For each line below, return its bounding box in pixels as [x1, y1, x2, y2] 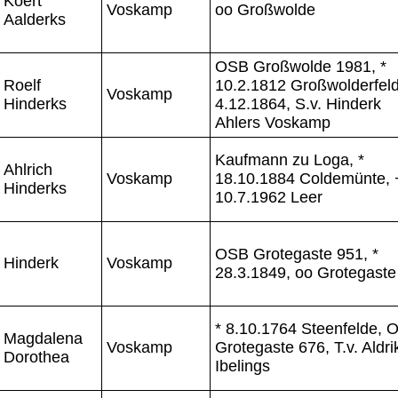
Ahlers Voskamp [215, 113, 330, 131]
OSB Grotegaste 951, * [215, 244, 378, 263]
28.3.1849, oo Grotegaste [215, 263, 396, 282]
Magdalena [4, 329, 83, 347]
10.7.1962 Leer [215, 187, 322, 206]
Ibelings [215, 356, 270, 375]
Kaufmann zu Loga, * [215, 150, 364, 169]
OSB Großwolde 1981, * [215, 57, 386, 76]
